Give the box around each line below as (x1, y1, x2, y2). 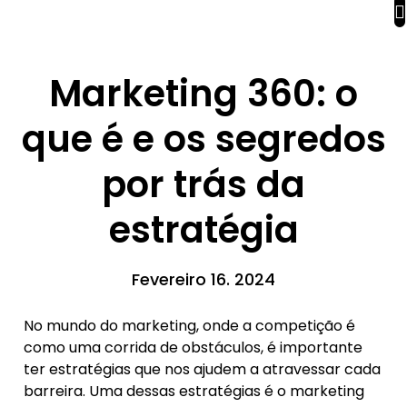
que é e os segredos (21, 114, 386, 165)
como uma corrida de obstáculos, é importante (24, 337, 362, 359)
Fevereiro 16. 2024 (132, 268, 275, 292)
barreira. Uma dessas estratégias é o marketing (24, 381, 364, 402)
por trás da (102, 159, 305, 211)
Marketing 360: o (49, 68, 358, 120)
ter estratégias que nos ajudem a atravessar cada (24, 359, 381, 381)
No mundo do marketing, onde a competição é (24, 315, 355, 337)
